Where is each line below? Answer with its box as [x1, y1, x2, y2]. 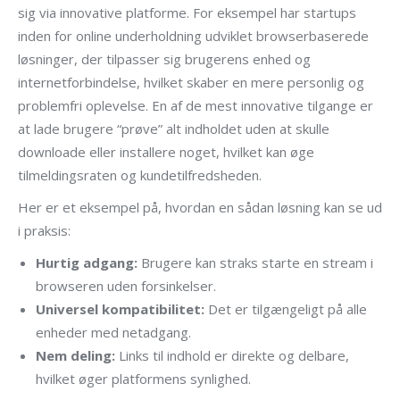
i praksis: [18, 221, 71, 239]
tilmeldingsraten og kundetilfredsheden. [18, 166, 262, 184]
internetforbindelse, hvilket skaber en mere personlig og [18, 73, 364, 91]
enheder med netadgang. [36, 323, 191, 341]
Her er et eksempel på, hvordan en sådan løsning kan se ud [18, 198, 382, 216]
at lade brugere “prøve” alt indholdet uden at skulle [18, 120, 329, 137]
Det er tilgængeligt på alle [204, 300, 367, 318]
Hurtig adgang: [36, 254, 137, 271]
